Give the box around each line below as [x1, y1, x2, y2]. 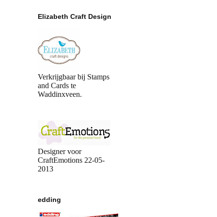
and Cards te [38, 81, 76, 90]
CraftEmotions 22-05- [38, 156, 105, 165]
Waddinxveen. [38, 90, 82, 99]
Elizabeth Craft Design [38, 13, 111, 21]
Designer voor [38, 147, 81, 156]
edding [38, 195, 61, 203]
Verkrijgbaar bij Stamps [38, 73, 109, 81]
